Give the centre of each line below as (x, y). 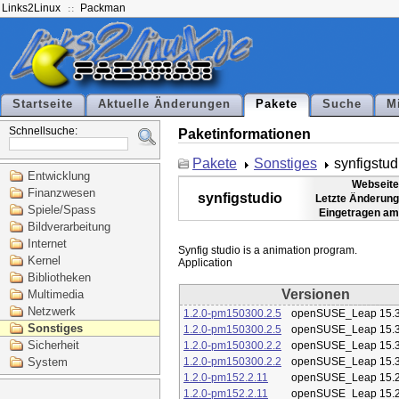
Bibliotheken (59, 277)
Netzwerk (52, 311)
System (48, 362)
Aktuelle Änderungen (164, 104)
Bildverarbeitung (69, 227)
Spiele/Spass (62, 210)
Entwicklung (59, 176)
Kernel (44, 261)
